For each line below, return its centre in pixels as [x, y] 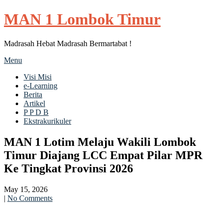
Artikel [34, 103]
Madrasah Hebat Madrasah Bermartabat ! [68, 43]
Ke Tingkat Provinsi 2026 [69, 168]
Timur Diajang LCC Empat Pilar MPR [103, 155]
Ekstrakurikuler [47, 121]
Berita [33, 94]
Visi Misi [38, 77]
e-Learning [41, 85]
